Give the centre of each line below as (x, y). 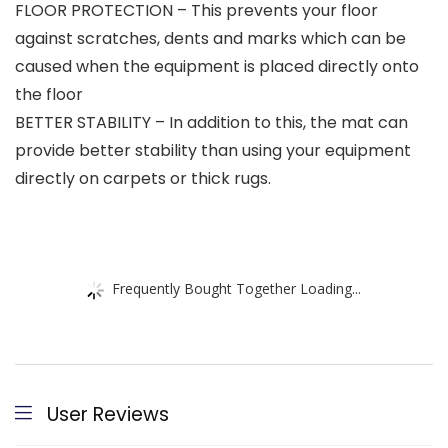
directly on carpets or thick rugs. (143, 179)
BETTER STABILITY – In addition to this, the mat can (211, 123)
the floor (49, 95)
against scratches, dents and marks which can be (210, 39)
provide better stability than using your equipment (213, 151)
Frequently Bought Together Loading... (236, 288)
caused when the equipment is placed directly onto (217, 67)
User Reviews (108, 415)
